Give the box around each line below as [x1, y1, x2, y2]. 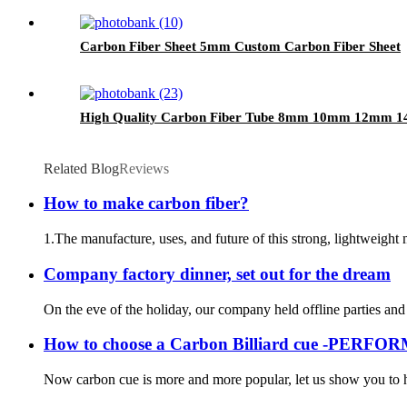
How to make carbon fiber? [44, 194, 249, 213]
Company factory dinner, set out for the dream [44, 263, 391, 283]
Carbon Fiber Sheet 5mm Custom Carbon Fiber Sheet [80, 38, 401, 54]
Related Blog [44, 160, 119, 176]
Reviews [119, 160, 169, 176]
